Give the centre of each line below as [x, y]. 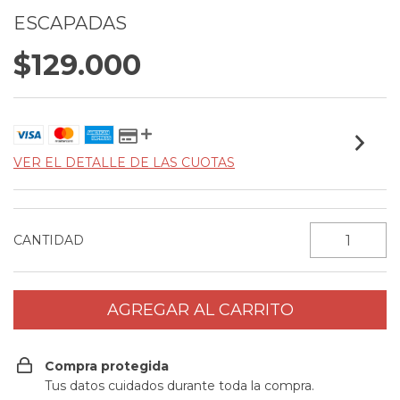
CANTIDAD [49, 240]
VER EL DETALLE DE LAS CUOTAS [124, 162]
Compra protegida [107, 366]
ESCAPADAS [70, 23]
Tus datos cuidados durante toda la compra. [179, 386]
